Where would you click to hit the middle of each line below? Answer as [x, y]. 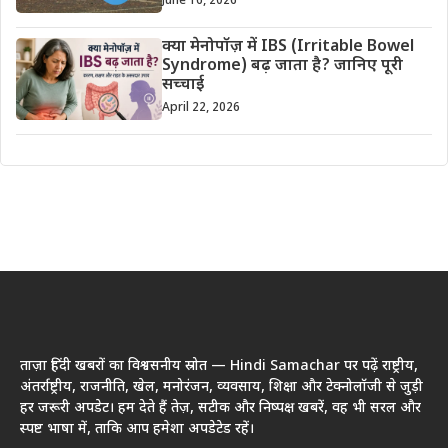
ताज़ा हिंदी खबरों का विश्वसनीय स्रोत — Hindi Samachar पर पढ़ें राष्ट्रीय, [219, 366]
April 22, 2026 [200, 107]
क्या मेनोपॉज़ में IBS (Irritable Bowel [287, 47]
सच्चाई [182, 85]
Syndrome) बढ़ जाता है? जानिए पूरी [282, 66]
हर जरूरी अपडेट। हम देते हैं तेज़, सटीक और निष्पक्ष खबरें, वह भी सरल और [220, 408]
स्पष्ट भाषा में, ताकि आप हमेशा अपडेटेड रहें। [137, 429]
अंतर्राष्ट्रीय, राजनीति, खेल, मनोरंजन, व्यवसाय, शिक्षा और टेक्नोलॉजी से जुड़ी [221, 387]
